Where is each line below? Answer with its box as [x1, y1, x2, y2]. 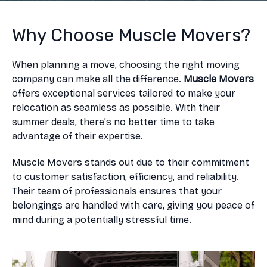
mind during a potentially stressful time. [12, 214, 191, 225]
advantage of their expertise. [12, 131, 143, 142]
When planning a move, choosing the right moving [12, 59, 240, 70]
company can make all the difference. [12, 73, 184, 85]
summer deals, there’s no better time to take [12, 116, 215, 128]
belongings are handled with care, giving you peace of [12, 200, 254, 211]
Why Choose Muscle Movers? [12, 24, 250, 46]
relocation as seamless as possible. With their [12, 102, 220, 113]
